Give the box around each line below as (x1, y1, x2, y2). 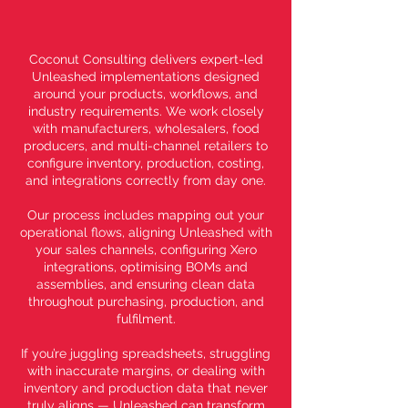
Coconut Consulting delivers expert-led (28, 51, 263, 66)
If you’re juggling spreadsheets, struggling (21, 345, 270, 361)
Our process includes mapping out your (27, 207, 264, 222)
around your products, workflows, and (34, 86, 258, 101)
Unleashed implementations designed (32, 68, 260, 84)
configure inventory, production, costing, (27, 155, 264, 170)
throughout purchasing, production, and (27, 293, 264, 309)
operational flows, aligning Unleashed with (19, 224, 272, 240)
